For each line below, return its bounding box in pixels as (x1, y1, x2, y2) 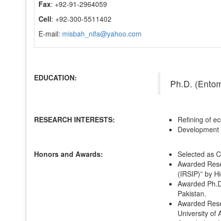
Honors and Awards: (34, 148, 103, 159)
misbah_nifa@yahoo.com (62, 28, 142, 38)
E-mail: (38, 28, 62, 38)
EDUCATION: (34, 72, 77, 82)
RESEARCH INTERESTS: (34, 114, 115, 124)
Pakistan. (177, 188, 206, 198)
